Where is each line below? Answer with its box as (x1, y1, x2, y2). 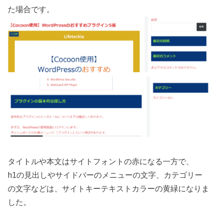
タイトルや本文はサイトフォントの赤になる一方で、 (8, 157, 194, 166)
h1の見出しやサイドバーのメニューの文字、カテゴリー (8, 171, 202, 180)
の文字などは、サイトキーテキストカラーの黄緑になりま (8, 185, 209, 193)
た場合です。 (8, 5, 54, 14)
